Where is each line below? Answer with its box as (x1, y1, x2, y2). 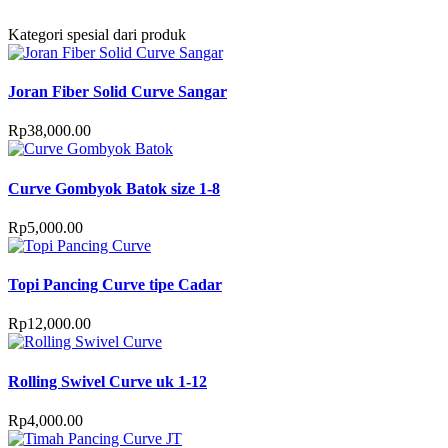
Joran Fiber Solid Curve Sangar (8, 83, 227, 101)
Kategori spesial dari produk (8, 25, 186, 43)
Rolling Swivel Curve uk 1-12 (8, 372, 207, 390)
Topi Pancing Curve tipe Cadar (8, 276, 222, 294)
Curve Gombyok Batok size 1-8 (8, 179, 220, 197)
